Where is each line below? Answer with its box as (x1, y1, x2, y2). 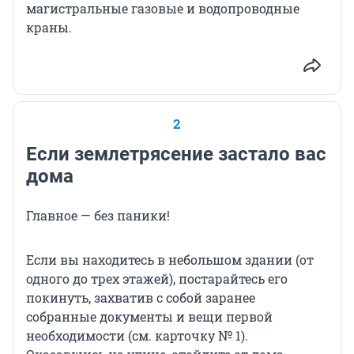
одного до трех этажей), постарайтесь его (26, 270, 288, 288)
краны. (26, 19, 72, 36)
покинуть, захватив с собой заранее (26, 289, 255, 307)
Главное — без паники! (26, 207, 170, 224)
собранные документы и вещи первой (26, 308, 273, 326)
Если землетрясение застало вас (26, 143, 326, 166)
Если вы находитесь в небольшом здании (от (26, 251, 314, 269)
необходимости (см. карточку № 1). (26, 327, 248, 345)
